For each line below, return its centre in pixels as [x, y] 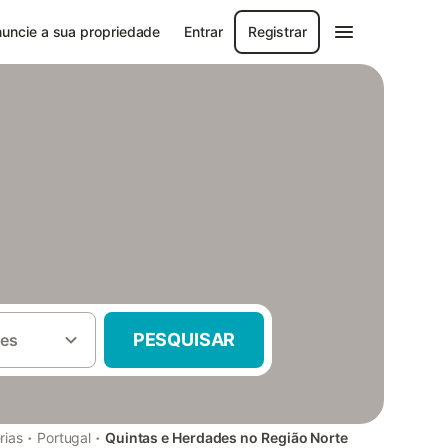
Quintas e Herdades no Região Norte [226, 437]
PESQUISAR [184, 339]
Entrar [203, 31]
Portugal [64, 437]
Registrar [277, 31]
